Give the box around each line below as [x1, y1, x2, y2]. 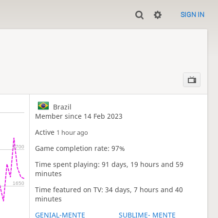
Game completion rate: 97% [35, 144, 126, 153]
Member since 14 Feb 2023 [35, 111, 123, 121]
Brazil [51, 102, 72, 112]
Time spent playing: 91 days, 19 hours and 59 [35, 160, 184, 169]
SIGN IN [181, 11, 204, 18]
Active [35, 127, 57, 137]
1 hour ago [56, 128, 89, 137]
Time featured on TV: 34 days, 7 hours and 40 [35, 185, 183, 195]
